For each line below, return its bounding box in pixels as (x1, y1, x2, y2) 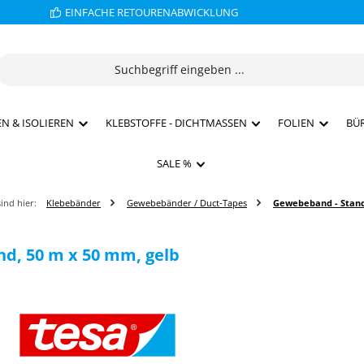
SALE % (156, 156, 192, 171)
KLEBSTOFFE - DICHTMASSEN (105, 115, 247, 130)
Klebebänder (46, 197, 101, 209)
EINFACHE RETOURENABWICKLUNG (64, 4, 238, 19)
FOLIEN (278, 115, 314, 130)
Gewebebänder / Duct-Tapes (127, 197, 247, 209)
